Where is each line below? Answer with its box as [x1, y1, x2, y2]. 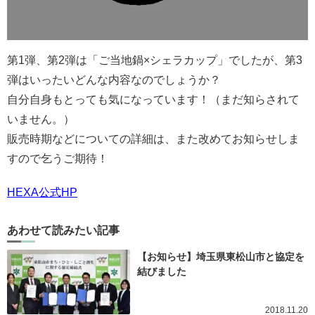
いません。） [7, 113, 75, 126]
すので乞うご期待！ [7, 153, 108, 165]
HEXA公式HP [7, 186, 77, 199]
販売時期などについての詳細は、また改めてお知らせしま [7, 133, 300, 146]
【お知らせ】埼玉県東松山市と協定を [137, 251, 304, 263]
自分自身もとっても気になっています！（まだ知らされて [7, 94, 300, 106]
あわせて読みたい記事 [7, 224, 120, 237]
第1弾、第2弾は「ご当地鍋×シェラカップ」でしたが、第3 [7, 54, 302, 67]
